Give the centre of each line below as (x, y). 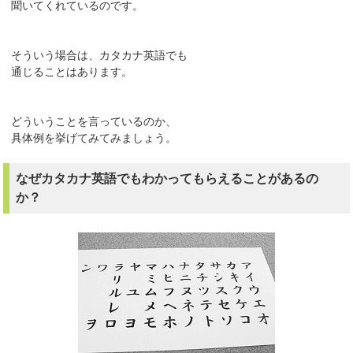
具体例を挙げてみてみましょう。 (94, 138)
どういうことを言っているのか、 (94, 122)
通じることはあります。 (72, 72)
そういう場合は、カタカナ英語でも (100, 56)
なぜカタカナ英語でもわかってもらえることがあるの (167, 179)
